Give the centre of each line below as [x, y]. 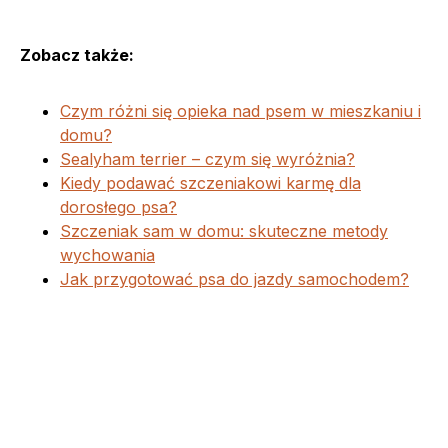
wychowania [107, 255]
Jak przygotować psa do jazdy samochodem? [234, 279]
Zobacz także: [77, 55]
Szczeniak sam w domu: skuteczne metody [224, 231]
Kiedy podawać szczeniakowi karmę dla [210, 183]
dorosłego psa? [118, 207]
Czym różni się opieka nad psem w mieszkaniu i [240, 111]
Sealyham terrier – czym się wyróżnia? [207, 159]
